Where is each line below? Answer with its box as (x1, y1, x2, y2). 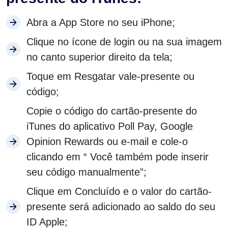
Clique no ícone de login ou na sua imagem (26, 36, 222, 48)
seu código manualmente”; (26, 166, 147, 178)
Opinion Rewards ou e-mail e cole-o (26, 136, 188, 148)
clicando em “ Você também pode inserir (26, 151, 209, 163)
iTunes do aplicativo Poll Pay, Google (26, 121, 193, 132)
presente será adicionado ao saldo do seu (26, 201, 215, 213)
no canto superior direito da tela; (26, 51, 173, 63)
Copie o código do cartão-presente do (26, 105, 197, 117)
